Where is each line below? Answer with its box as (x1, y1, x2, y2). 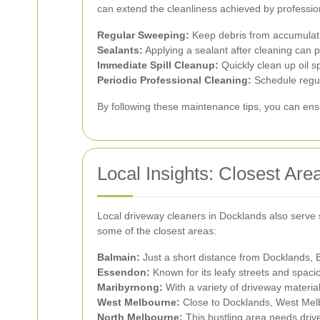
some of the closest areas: (97, 224, 216, 236)
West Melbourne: (97, 296, 180, 308)
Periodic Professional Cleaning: (97, 74, 251, 86)
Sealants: (97, 44, 143, 56)
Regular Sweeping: (97, 29, 189, 41)
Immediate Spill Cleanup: (97, 59, 219, 71)
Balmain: (97, 251, 140, 263)
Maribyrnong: (97, 281, 163, 293)
